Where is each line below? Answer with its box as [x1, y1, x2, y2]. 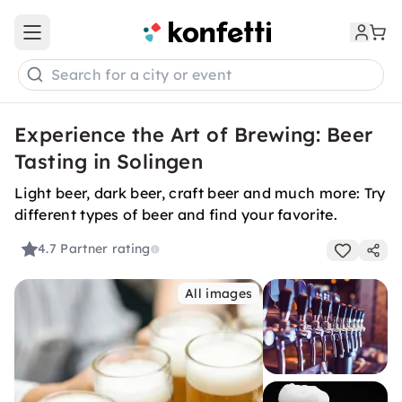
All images [185, 285, 253, 301]
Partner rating [60, 240, 151, 258]
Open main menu [31, 31, 138, 48]
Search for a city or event [51, 66, 232, 84]
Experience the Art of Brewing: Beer [14, 122, 373, 147]
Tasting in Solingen [14, 149, 204, 174]
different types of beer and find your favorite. [14, 205, 338, 223]
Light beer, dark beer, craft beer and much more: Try [14, 184, 386, 202]
